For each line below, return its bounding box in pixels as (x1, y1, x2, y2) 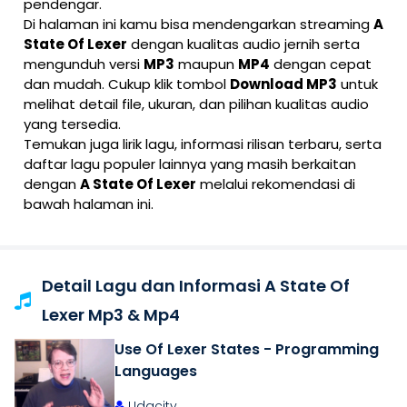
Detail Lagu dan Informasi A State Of (42, 274, 350, 297)
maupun (174, 55, 238, 74)
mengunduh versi (24, 55, 144, 74)
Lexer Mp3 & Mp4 (42, 303, 180, 326)
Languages (114, 361, 197, 382)
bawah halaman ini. (24, 194, 154, 213)
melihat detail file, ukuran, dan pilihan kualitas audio (24, 94, 369, 114)
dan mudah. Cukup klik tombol (24, 74, 230, 94)
